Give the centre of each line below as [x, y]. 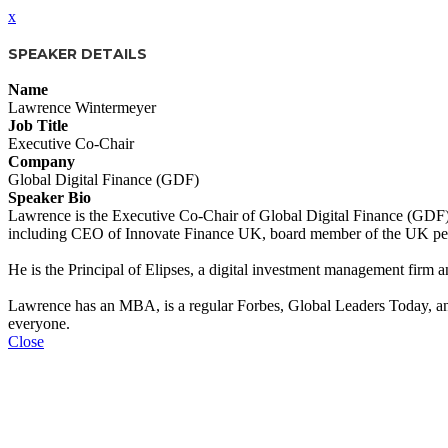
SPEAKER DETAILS [77, 53]
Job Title [38, 126]
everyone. [39, 324]
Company [41, 162]
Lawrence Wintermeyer [82, 108]
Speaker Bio [49, 198]
